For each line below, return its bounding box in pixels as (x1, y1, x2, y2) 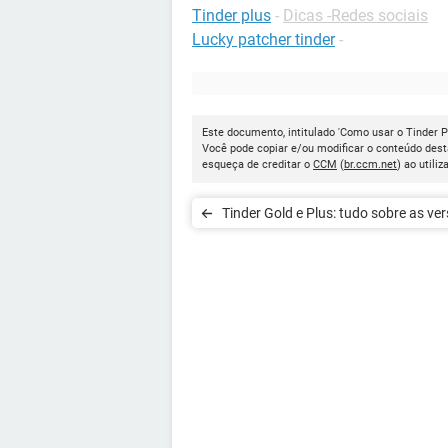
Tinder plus (192, 6, 271, 25)
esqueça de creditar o (202, 158, 313, 171)
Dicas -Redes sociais (283, 6, 428, 25)
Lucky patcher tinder (192, 30, 335, 49)
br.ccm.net (344, 158, 397, 171)
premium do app (222, 235, 323, 251)
